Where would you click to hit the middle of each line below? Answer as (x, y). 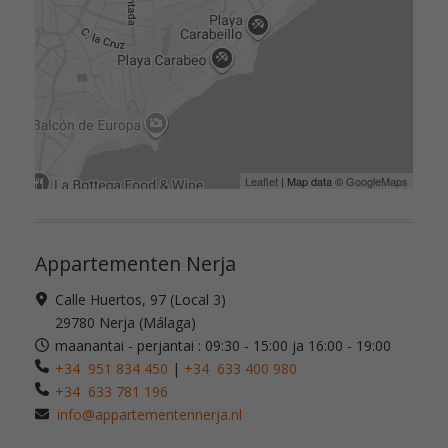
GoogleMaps (377, 181)
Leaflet (261, 181)
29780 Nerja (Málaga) (125, 322)
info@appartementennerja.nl (149, 414)
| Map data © (312, 181)
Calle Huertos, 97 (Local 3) (140, 299)
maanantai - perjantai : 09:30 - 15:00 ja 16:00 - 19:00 (223, 345)
